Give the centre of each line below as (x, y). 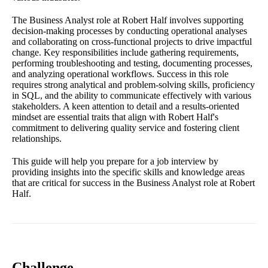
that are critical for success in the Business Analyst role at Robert (133, 182)
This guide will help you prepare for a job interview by (115, 161)
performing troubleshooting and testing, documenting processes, (132, 63)
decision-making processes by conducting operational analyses (130, 31)
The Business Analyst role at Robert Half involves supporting (128, 20)
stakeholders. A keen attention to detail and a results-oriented (126, 106)
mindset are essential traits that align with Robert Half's (115, 117)
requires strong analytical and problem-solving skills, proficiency (133, 84)
